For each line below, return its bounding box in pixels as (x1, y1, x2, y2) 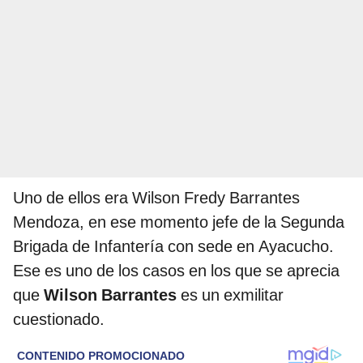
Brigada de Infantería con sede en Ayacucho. (13, 237, 334, 257)
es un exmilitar (181, 285, 284, 305)
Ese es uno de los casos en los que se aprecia (13, 261, 340, 281)
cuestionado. (13, 310, 105, 330)
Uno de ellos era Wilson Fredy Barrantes (13, 188, 300, 208)
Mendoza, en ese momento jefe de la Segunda (13, 212, 344, 233)
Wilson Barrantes (44, 285, 181, 305)
